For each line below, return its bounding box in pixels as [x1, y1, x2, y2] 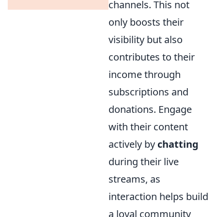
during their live [108, 155, 179, 168]
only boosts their [108, 15, 184, 29]
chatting [157, 138, 199, 151]
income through [108, 68, 181, 81]
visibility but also [108, 33, 183, 46]
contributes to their [108, 50, 195, 63]
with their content [108, 120, 188, 133]
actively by [108, 138, 157, 151]
